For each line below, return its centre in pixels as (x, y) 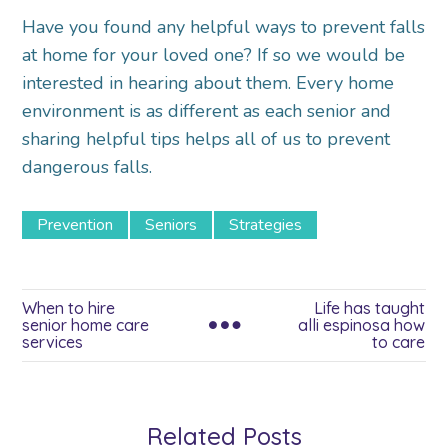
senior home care (86, 325)
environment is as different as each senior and (207, 111)
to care (399, 342)
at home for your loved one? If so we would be (214, 55)
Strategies (266, 225)
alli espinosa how (362, 325)
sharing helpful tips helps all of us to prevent (206, 139)
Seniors (171, 225)
